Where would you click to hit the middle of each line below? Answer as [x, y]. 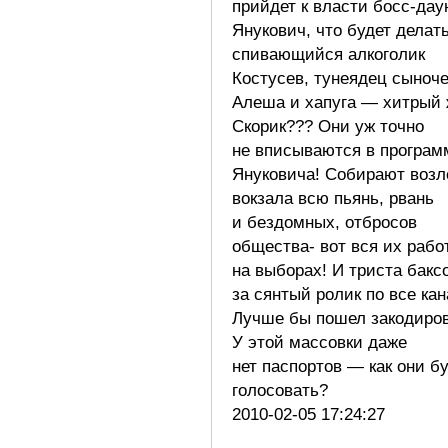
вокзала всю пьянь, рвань [333, 198]
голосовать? [285, 390]
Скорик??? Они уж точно [328, 126]
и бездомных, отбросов [324, 222]
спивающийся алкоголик [328, 54]
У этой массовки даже [319, 342]
